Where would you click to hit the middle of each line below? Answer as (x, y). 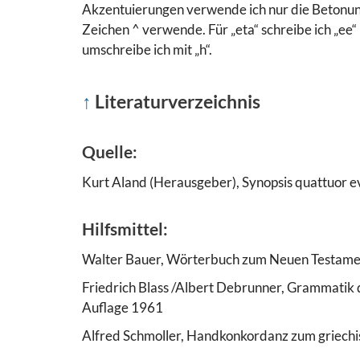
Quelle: (110, 151)
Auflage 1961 (123, 307)
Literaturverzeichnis (178, 101)
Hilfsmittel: (125, 228)
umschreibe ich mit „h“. (147, 49)
